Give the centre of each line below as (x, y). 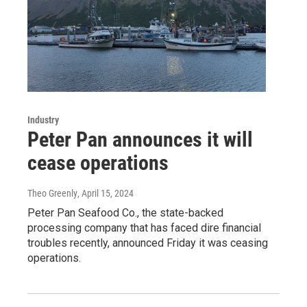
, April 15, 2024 (106, 194)
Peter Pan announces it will (140, 140)
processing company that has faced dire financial (144, 228)
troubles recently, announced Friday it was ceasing (148, 243)
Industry (43, 120)
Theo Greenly (52, 194)
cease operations (98, 163)
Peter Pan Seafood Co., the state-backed (125, 213)
